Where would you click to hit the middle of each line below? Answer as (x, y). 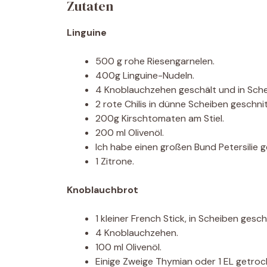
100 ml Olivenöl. (128, 247)
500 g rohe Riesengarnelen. (155, 61)
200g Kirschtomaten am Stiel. (160, 118)
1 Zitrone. (115, 161)
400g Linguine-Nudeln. (145, 75)
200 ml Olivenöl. (130, 133)
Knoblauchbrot (103, 190)
